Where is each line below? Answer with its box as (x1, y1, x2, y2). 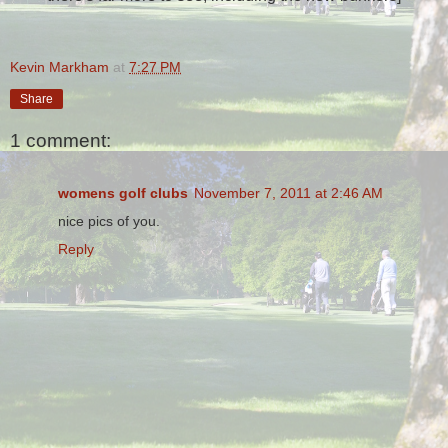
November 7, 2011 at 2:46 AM (194, 184, 383, 201)
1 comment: (10, 130, 111, 152)
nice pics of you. (58, 212, 160, 229)
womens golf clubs (58, 184, 188, 201)
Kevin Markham (10, 58, 109, 75)
